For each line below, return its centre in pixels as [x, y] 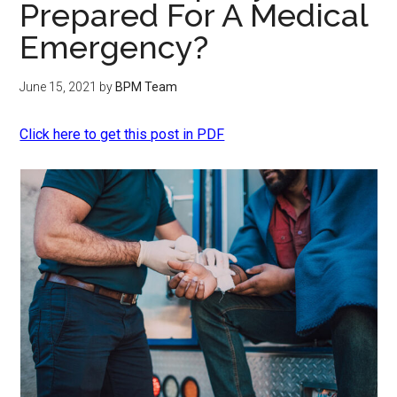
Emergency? [114, 47]
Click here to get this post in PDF [122, 134]
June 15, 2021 [58, 87]
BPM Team [147, 87]
